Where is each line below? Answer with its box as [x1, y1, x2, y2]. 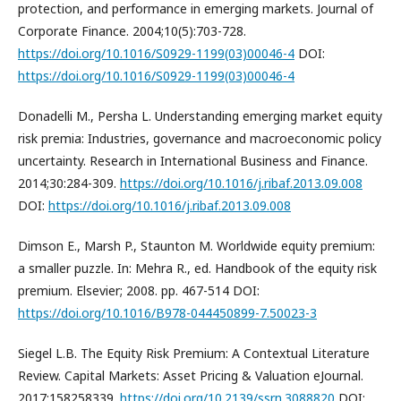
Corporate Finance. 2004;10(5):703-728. [18, 21, 246, 39]
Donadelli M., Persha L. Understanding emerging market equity [18, 107, 382, 124]
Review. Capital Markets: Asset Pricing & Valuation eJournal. [18, 366, 363, 384]
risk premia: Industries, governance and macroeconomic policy [18, 129, 381, 147]
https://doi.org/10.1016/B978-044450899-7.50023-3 [18, 303, 317, 321]
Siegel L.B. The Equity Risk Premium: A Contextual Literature [18, 344, 370, 362]
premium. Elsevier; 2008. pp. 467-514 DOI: [18, 281, 260, 299]
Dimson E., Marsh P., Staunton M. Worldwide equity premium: [18, 236, 375, 254]
